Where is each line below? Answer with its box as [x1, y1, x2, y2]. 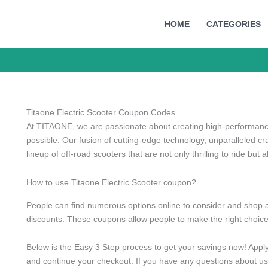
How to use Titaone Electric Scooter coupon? [26, 177, 196, 187]
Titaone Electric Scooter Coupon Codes [26, 108, 175, 117]
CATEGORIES [206, 19, 261, 29]
